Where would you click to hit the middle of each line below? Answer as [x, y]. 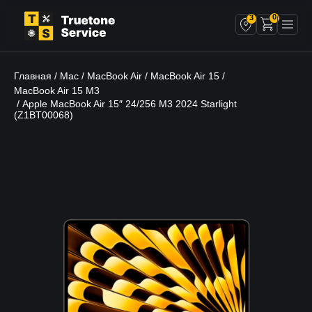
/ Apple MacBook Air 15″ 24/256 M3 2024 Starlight [125, 103]
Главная [33, 76]
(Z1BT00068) [44, 115]
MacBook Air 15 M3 [57, 90]
